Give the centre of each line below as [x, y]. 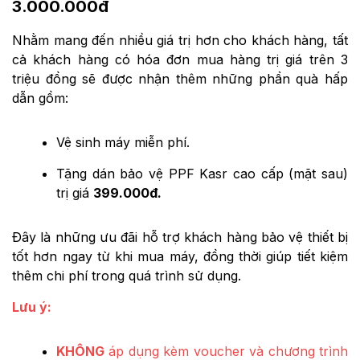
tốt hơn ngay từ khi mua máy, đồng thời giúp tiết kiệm [180, 257]
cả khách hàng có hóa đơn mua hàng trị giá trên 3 [180, 60]
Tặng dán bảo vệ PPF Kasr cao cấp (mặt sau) [202, 174]
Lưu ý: [32, 307]
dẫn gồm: [40, 98]
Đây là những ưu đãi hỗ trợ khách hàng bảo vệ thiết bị [180, 237]
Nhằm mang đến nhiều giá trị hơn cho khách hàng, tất [180, 41]
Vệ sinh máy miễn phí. [123, 143]
